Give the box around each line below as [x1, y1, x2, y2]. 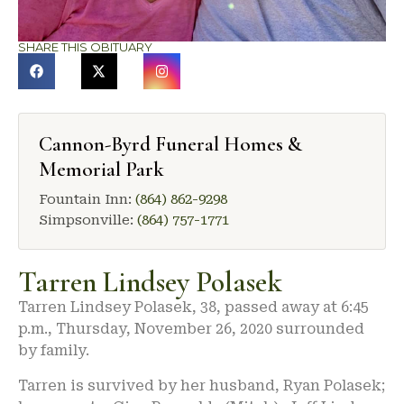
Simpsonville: [39, 212, 137, 229]
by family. [18, 342, 89, 360]
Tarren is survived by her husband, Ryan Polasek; [18, 376, 385, 394]
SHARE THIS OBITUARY [18, 39, 152, 54]
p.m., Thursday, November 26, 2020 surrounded [18, 320, 364, 338]
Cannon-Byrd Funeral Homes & [39, 132, 302, 158]
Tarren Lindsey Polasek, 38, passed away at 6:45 [18, 298, 369, 317]
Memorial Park [39, 157, 164, 183]
